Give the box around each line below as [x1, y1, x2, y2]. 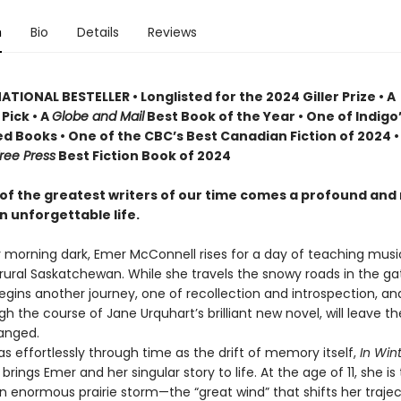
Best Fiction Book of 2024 [55, 147, 231, 165]
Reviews [147, 23, 197, 41]
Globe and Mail [51, 107, 144, 125]
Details [76, 23, 119, 41]
